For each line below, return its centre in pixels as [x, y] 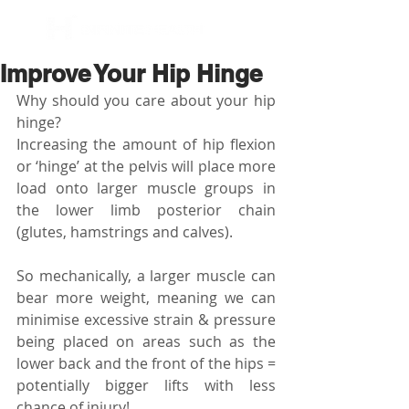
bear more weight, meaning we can [146, 298]
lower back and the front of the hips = [146, 363]
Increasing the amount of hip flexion [146, 144]
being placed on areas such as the [146, 341]
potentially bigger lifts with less [146, 385]
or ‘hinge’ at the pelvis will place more [146, 166]
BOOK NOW [249, 29]
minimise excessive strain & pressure [146, 320]
